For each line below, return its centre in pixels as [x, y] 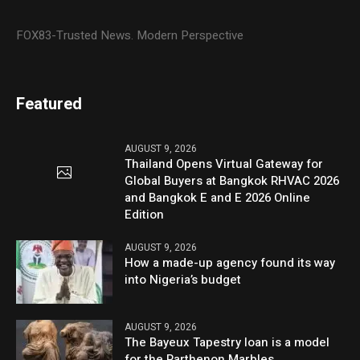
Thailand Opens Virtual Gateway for [224, 164]
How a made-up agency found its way [230, 263]
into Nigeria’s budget [183, 280]
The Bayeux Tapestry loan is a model [227, 343]
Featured [49, 104]
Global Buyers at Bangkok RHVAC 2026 [232, 181]
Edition [145, 215]
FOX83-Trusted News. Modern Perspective [130, 36]
